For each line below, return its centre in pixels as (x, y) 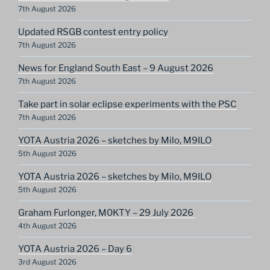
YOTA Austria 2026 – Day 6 (75, 249)
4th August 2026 (47, 226)
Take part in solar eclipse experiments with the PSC (127, 105)
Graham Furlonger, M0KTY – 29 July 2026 (107, 213)
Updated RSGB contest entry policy (93, 32)
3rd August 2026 (47, 262)
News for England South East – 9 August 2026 (116, 68)
